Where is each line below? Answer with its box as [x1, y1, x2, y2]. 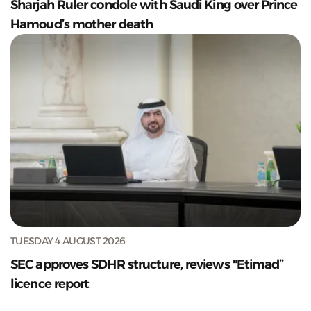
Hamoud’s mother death [10, 17, 153, 33]
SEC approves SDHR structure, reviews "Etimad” [10, 257, 284, 273]
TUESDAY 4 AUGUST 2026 [10, 235, 126, 248]
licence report [10, 276, 90, 292]
